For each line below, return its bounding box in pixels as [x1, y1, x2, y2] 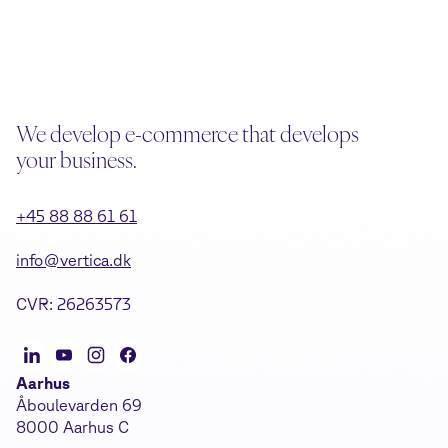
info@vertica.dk [16, 251, 131, 270]
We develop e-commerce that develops [16, 119, 359, 149]
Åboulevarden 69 [16, 396, 142, 415]
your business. [16, 145, 137, 175]
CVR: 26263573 [16, 295, 131, 314]
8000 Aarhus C [16, 418, 129, 437]
